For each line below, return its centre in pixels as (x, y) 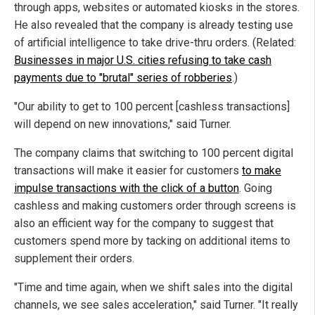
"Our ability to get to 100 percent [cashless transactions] (152, 107)
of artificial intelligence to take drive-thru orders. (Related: (155, 43)
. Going (256, 188)
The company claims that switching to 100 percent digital (154, 153)
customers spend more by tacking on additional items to (152, 241)
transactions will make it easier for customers (128, 171)
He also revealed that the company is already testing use (154, 25)
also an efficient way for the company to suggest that (144, 224)
